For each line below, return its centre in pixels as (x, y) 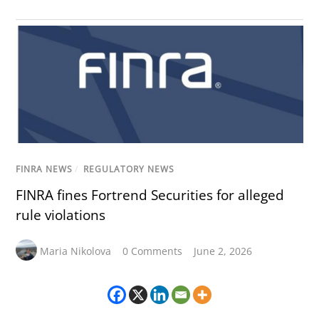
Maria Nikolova (76, 251)
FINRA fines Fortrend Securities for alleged (150, 195)
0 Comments (153, 251)
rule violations (61, 215)
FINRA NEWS (45, 169)
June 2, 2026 (223, 251)
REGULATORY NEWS (129, 169)
